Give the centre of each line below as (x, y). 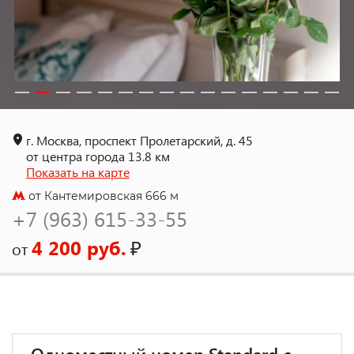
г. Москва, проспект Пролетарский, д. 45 (139, 140)
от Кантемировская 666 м (102, 196)
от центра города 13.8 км (98, 156)
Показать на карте (78, 172)
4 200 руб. (79, 247)
